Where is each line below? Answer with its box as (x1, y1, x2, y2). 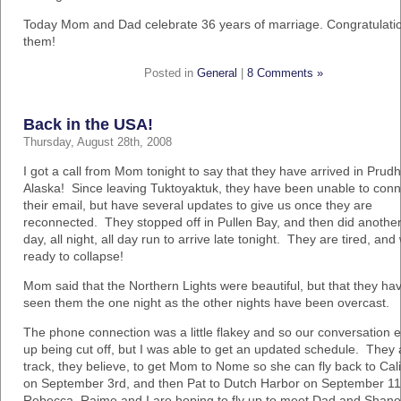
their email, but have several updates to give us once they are (23, 198, 372, 212)
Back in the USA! (23, 115, 153, 133)
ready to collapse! (23, 249, 124, 263)
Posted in (144, 67, 197, 80)
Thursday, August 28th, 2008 (23, 136, 172, 149)
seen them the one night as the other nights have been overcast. (23, 295, 389, 310)
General (197, 67, 237, 80)
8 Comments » (247, 67, 323, 80)
